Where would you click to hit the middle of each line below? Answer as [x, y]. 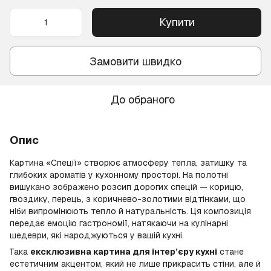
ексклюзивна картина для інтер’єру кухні [124, 252]
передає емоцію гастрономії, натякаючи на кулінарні [119, 223]
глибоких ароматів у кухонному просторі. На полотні [119, 175]
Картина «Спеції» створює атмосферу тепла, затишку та [128, 163]
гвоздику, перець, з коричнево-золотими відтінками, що [128, 199]
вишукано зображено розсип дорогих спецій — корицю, [126, 187]
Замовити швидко [135, 61]
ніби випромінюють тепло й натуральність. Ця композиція [130, 211]
